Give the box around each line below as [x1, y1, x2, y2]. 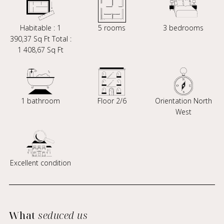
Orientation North [154, 96, 212, 105]
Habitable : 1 [20, 23, 61, 32]
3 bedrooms [163, 23, 204, 32]
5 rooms [98, 23, 126, 32]
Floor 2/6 [97, 96, 126, 105]
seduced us [38, 208, 88, 222]
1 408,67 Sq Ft [17, 45, 64, 54]
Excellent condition [10, 158, 71, 167]
